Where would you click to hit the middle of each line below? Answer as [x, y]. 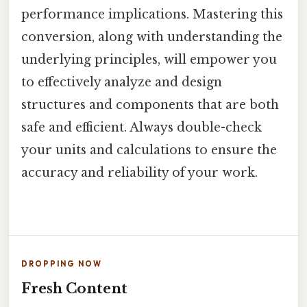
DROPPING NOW [62, 263]
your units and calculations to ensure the [149, 150]
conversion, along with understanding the [152, 37]
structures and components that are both [150, 105]
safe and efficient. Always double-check [142, 127]
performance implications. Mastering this [152, 14]
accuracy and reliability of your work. [139, 172]
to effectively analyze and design [122, 82]
